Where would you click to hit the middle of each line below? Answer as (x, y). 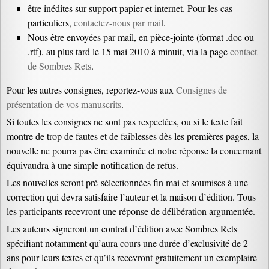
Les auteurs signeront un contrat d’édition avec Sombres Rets (122, 228)
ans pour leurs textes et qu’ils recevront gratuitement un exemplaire (132, 257)
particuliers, (51, 23)
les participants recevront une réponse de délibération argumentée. (131, 211)
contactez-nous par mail (119, 23)
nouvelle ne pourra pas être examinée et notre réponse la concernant (134, 150)
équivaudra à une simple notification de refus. (92, 165)
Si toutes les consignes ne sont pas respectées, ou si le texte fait (125, 122)
